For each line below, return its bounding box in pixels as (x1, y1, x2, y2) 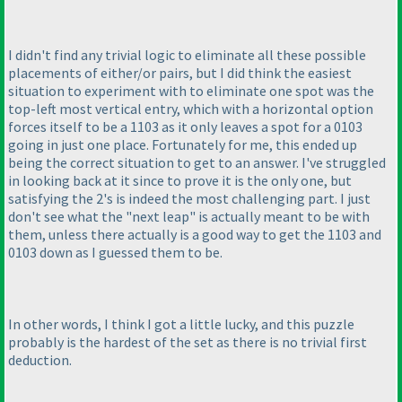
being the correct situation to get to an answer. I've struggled (8, 153, 386, 171)
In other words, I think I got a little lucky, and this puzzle (8, 314, 354, 333)
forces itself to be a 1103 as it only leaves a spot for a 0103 (8, 117, 363, 135)
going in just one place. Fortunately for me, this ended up (8, 135, 357, 153)
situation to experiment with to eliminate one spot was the (8, 81, 374, 100)
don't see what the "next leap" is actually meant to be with (8, 206, 370, 225)
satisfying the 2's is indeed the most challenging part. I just (8, 188, 371, 207)
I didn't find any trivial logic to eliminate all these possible (8, 45, 366, 64)
